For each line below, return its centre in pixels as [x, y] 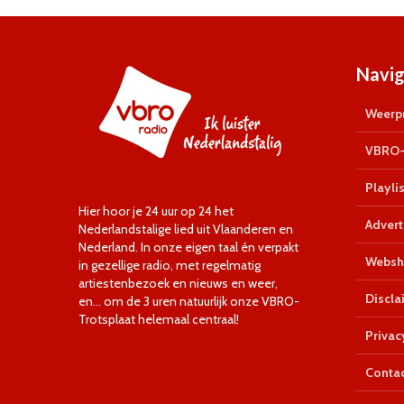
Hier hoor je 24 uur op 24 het [156, 211]
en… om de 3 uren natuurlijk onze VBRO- [189, 301]
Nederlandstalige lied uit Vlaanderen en [186, 229]
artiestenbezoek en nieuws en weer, [178, 283]
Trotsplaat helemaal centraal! [159, 319]
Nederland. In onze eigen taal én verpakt [188, 247]
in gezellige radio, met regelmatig [170, 265]
